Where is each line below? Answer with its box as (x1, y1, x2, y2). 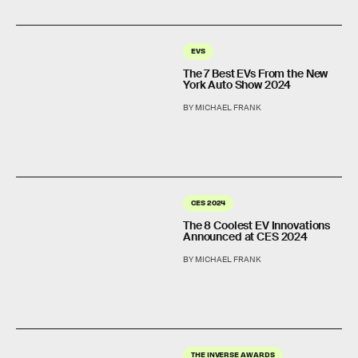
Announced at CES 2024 (183, 229, 308, 244)
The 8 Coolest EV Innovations (183, 218, 331, 233)
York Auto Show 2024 (183, 77, 292, 92)
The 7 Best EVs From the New (183, 66, 328, 81)
